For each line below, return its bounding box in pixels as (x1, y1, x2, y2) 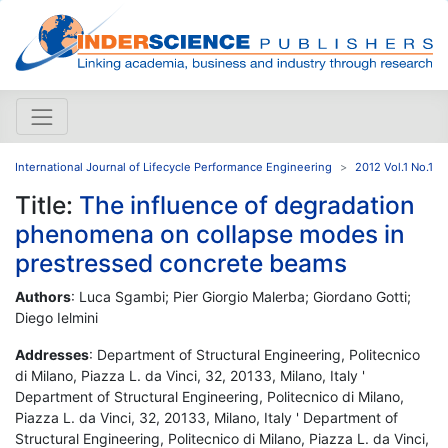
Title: (15, 189, 79, 220)
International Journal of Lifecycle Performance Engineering (15, 159, 332, 174)
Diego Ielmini (15, 308, 98, 326)
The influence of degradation (79, 189, 415, 220)
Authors (15, 287, 71, 305)
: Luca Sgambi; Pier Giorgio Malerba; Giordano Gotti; (71, 287, 411, 305)
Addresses (15, 345, 89, 363)
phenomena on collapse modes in (15, 218, 405, 249)
